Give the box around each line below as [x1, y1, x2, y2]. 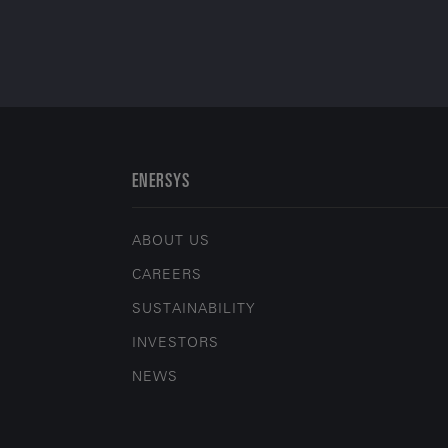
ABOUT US [132, 231, 211, 249]
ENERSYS [132, 167, 190, 191]
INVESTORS [132, 333, 220, 351]
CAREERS [132, 265, 203, 283]
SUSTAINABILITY [132, 299, 257, 317]
